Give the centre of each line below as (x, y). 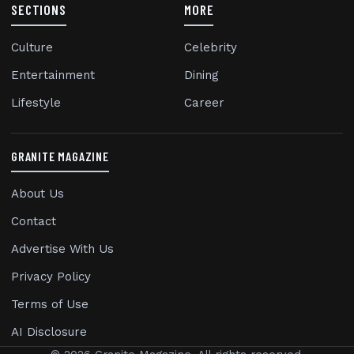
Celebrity (211, 48)
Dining (201, 75)
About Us (38, 194)
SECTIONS (39, 10)
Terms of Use (50, 305)
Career (204, 103)
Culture (32, 48)
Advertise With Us (62, 249)
